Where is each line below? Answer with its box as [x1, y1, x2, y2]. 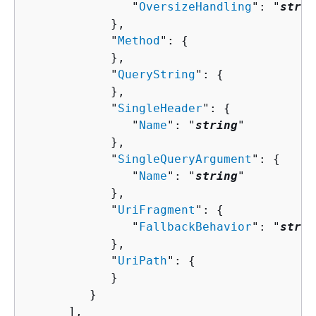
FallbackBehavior [139, 219, 252, 233]
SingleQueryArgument [118, 152, 252, 166]
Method [118, 33, 160, 47]
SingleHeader [118, 101, 202, 115]
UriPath [118, 253, 167, 267]
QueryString [118, 67, 195, 81]
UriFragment [118, 202, 195, 217]
